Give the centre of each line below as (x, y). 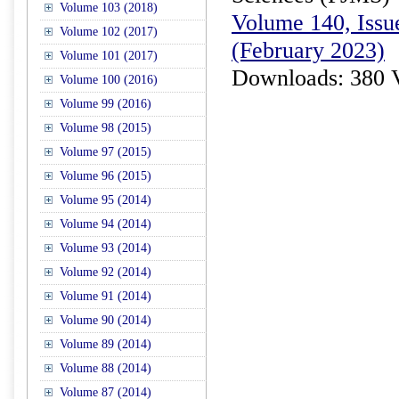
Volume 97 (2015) (106, 152)
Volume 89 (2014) (106, 344)
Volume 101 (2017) (109, 56)
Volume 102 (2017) (109, 32)
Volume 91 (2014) (106, 296)
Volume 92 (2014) (106, 272)
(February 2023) (308, 50)
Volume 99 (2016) (106, 104)
